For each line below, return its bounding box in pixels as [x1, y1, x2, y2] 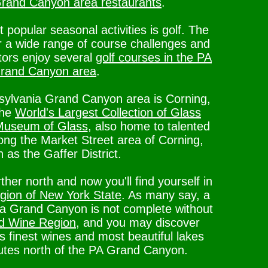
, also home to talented [87, 120, 210, 133]
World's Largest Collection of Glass [15, 106, 201, 119]
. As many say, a [121, 188, 210, 202]
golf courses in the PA [96, 51, 212, 64]
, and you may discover [76, 216, 200, 229]
